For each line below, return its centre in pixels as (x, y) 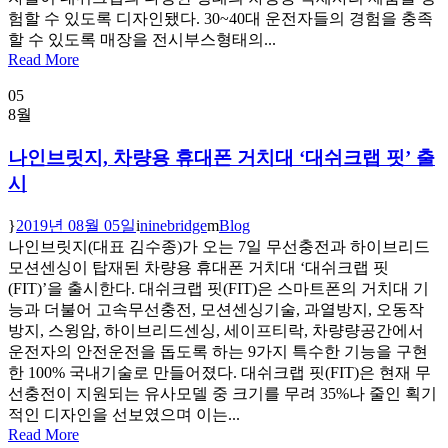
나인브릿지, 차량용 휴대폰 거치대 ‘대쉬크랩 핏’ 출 (221, 157)
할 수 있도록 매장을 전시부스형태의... (142, 40)
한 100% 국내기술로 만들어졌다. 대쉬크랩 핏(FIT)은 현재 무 (219, 372)
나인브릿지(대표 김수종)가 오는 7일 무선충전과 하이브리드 (219, 246)
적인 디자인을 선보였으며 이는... (124, 414)
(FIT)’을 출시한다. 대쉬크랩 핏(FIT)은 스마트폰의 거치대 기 (218, 288)
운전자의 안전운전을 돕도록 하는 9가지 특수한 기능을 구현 (218, 351)
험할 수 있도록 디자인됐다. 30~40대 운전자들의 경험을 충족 (220, 19)
